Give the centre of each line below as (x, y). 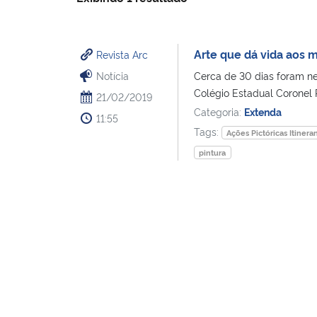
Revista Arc (122, 54)
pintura (213, 152)
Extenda (263, 111)
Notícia (113, 75)
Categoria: (219, 111)
